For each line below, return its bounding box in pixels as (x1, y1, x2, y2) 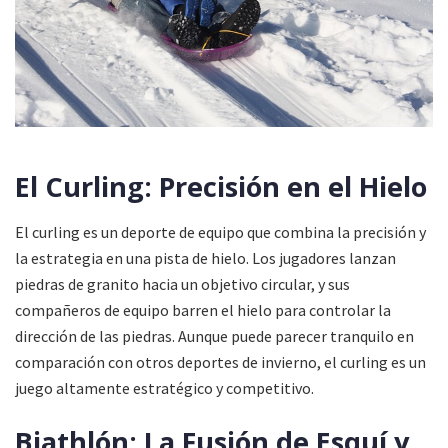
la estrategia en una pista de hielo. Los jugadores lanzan (15, 248, 396, 269)
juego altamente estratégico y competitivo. (15, 378, 314, 399)
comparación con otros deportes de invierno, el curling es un (15, 352, 426, 373)
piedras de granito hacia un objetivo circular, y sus (15, 274, 350, 295)
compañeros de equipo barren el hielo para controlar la (15, 300, 391, 321)
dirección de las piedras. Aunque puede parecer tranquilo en (15, 326, 414, 347)
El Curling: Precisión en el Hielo (15, 168, 427, 206)
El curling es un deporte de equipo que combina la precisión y (15, 222, 426, 243)
